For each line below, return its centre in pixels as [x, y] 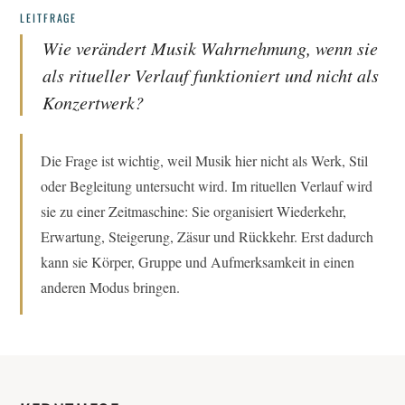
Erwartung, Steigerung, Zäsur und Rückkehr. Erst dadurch [207, 236]
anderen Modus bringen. [110, 287]
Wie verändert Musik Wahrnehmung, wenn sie [210, 48]
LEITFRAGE [49, 18]
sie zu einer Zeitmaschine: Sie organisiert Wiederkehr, [193, 211]
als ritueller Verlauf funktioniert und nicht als [211, 75]
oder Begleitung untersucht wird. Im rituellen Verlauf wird [207, 186]
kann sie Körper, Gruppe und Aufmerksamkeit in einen [198, 262]
